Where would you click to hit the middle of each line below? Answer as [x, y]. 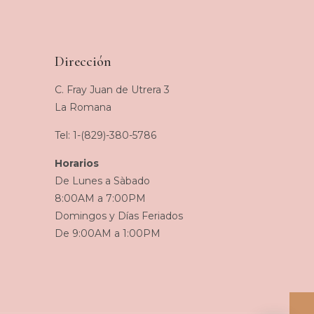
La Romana [83, 108]
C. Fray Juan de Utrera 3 [112, 90]
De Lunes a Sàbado [102, 181]
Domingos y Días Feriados [119, 216]
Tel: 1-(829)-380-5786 [105, 136]
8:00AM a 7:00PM [100, 199]
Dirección [83, 62]
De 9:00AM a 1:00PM [108, 234]
